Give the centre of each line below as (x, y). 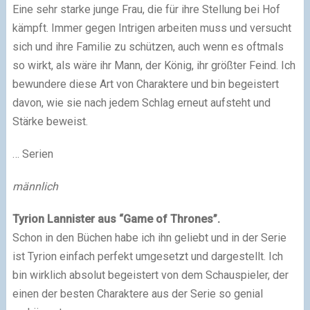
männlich (35, 186)
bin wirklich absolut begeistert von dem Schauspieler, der (150, 275)
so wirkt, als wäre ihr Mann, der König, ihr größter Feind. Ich (154, 65)
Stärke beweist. (50, 121)
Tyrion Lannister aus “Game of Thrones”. (116, 219)
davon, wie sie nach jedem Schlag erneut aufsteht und (141, 103)
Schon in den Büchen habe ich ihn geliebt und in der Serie (149, 238)
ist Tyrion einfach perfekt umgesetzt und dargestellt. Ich (147, 256)
